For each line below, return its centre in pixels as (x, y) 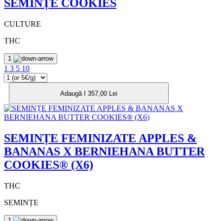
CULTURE (22, 24)
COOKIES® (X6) (49, 165)
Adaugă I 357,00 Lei (89, 93)
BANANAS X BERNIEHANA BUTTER (104, 152)
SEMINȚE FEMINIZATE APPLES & (100, 138)
